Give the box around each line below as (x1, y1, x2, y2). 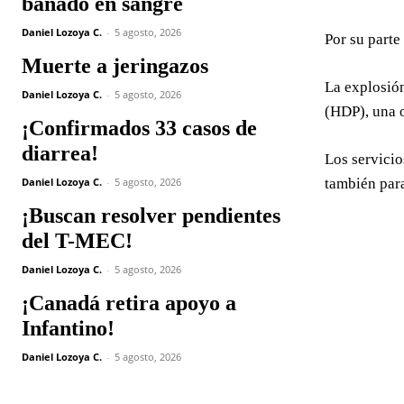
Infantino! (22, 317, 115, 340)
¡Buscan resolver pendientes (22, 204, 280, 227)
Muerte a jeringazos (22, 54, 208, 78)
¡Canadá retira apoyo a (22, 291, 236, 315)
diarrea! (22, 142, 98, 165)
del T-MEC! (22, 229, 133, 252)
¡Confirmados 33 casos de (22, 116, 257, 140)
